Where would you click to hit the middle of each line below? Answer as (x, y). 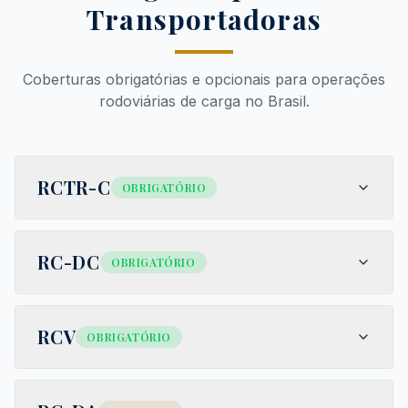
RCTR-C (74, 188)
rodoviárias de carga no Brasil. (204, 102)
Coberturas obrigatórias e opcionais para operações (204, 80)
